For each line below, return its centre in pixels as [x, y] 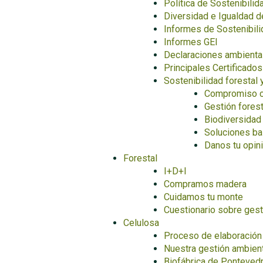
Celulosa [141, 223]
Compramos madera [205, 184]
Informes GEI [191, 42]
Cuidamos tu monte [203, 197]
